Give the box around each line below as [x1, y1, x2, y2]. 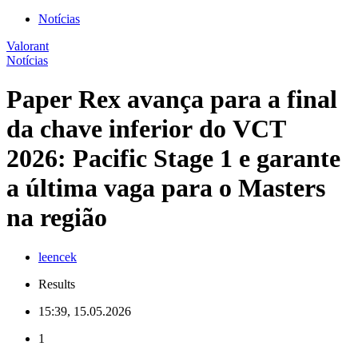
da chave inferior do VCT [6, 114, 286, 144]
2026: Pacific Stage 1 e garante [6, 144, 340, 173]
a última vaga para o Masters [6, 173, 325, 203]
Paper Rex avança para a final [6, 85, 337, 114]
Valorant [6, 39, 49, 53]
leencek [38, 249, 77, 264]
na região [6, 203, 107, 233]
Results [38, 276, 75, 291]
